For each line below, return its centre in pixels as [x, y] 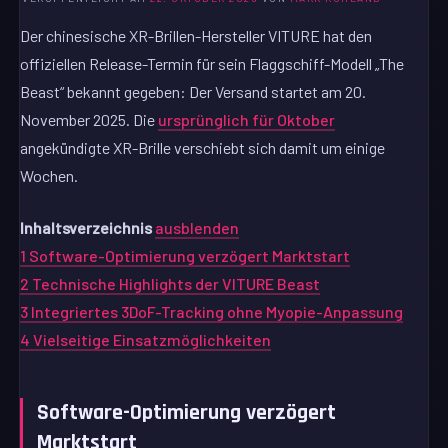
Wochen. [49, 176]
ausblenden [197, 228]
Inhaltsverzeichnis [86, 228]
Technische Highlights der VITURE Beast [176, 284]
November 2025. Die [89, 120]
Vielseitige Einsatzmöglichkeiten [152, 340]
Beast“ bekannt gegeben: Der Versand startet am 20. [193, 92]
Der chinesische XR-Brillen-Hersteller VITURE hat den [196, 36]
